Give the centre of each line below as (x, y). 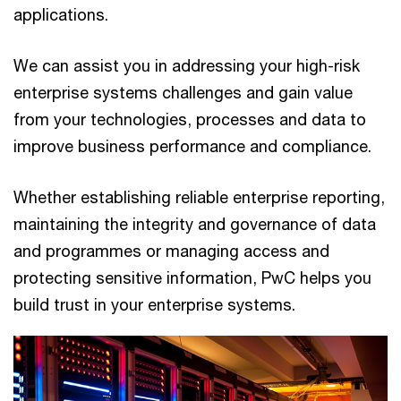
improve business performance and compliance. (192, 145)
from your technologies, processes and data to (190, 119)
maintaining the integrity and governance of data (195, 223)
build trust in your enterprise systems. (154, 304)
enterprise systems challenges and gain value (183, 92)
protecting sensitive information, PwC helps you (192, 277)
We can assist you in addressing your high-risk (187, 65)
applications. (61, 14)
